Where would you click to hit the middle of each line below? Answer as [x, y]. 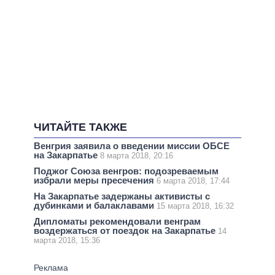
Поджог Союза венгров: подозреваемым [126, 171]
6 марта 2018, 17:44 [193, 180]
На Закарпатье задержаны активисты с [122, 196]
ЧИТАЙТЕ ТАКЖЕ [80, 127]
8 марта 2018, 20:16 [137, 155]
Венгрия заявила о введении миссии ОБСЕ [132, 145]
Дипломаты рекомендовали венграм [117, 222]
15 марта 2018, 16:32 [195, 206]
